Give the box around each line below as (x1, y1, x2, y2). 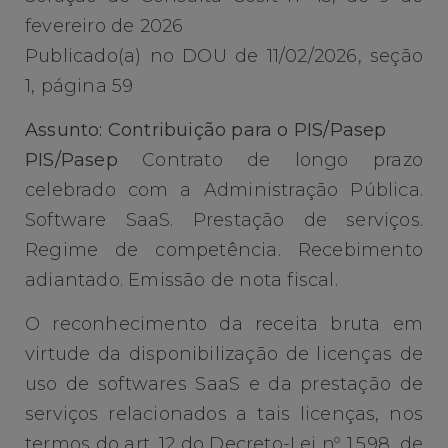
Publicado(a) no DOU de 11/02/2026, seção (25, 44, 423, 67)
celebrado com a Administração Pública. (25, 179, 423, 202)
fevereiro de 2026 (25, 14, 184, 37)
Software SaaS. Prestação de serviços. (25, 209, 423, 232)
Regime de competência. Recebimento (25, 239, 423, 262)
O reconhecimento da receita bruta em (25, 313, 423, 336)
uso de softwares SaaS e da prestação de (25, 373, 423, 396)
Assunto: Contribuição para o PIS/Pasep (25, 119, 387, 142)
